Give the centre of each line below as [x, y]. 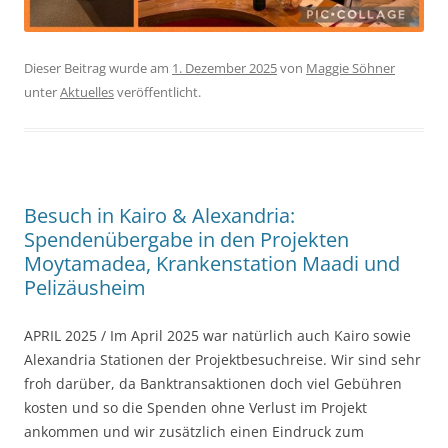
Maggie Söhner [350, 67]
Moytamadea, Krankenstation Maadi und [212, 263]
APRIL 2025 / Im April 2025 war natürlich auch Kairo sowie [217, 335]
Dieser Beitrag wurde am [98, 67]
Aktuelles [87, 91]
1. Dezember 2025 [224, 67]
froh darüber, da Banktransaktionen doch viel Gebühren [213, 383]
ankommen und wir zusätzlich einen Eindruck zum [194, 431]
